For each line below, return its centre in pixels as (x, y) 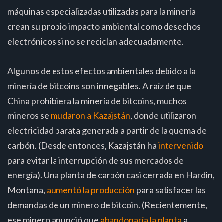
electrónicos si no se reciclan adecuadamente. (96, 41)
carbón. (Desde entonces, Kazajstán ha (83, 145)
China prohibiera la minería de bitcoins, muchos (97, 100)
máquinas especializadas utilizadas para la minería (102, 11)
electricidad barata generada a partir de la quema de (107, 130)
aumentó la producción (91, 190)
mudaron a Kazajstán (90, 115)
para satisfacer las (170, 190)
